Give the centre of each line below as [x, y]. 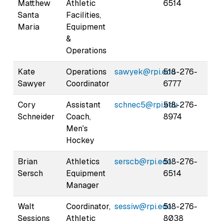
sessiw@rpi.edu [143, 206]
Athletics [83, 161]
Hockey [80, 140]
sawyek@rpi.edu [145, 72]
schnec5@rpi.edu [146, 105]
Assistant [83, 105]
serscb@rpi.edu [143, 161]
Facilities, [84, 15]
